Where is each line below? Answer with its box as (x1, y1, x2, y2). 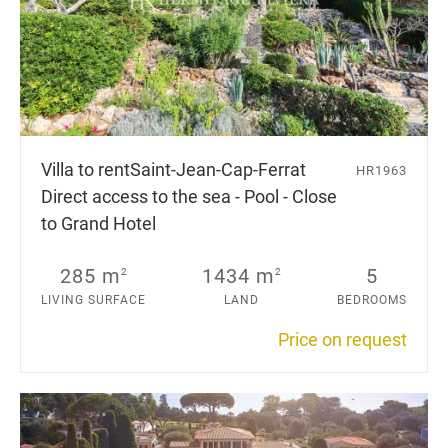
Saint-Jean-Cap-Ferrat (130, 158, 306, 180)
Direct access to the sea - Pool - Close (41, 185, 337, 207)
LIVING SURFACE (41, 292, 146, 307)
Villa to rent (41, 158, 130, 180)
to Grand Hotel (41, 212, 156, 234)
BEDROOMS (337, 292, 407, 307)
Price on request (278, 328, 407, 350)
